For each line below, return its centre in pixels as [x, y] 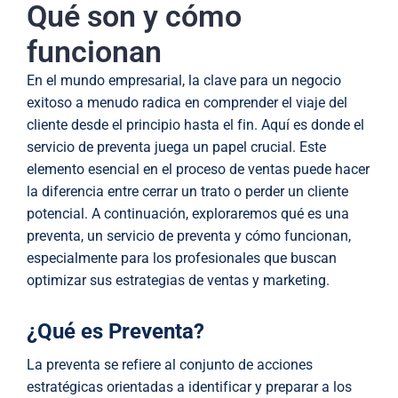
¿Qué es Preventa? [115, 332]
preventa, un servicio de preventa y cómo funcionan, [189, 236]
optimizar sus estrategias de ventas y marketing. [178, 281]
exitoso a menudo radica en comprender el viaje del [187, 103]
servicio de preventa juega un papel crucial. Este [176, 147]
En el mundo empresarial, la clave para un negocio [184, 81]
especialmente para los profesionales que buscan [182, 259]
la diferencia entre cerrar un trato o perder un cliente [187, 192]
